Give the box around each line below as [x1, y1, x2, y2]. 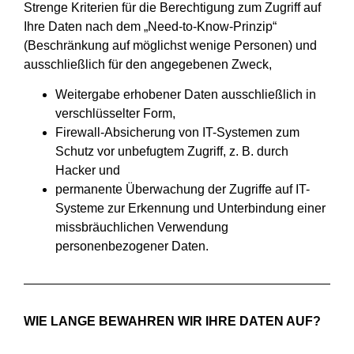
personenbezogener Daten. [55, 239, 209, 254]
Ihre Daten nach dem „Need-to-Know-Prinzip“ [24, 19, 277, 33]
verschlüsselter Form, [55, 107, 175, 121]
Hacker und [55, 164, 120, 178]
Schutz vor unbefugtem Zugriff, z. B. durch [55, 145, 288, 159]
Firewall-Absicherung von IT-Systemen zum [55, 126, 299, 140]
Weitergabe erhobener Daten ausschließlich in [55, 88, 316, 102]
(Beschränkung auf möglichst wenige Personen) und [24, 38, 317, 52]
